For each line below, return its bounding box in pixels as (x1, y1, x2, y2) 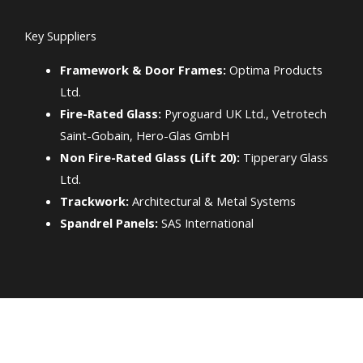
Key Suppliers (24, 27, 96, 44)
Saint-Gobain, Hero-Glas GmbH (59, 126, 229, 143)
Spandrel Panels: (59, 214, 158, 231)
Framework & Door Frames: (59, 61, 226, 78)
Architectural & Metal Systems (128, 192, 296, 209)
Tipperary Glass (239, 148, 328, 165)
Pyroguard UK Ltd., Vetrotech (160, 105, 327, 122)
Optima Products (225, 61, 322, 78)
